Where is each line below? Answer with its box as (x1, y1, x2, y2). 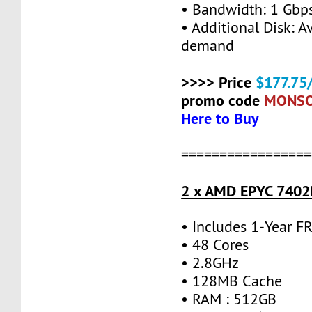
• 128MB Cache (181, 271, 283, 290)
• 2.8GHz (181, 253, 240, 272)
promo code (181, 90, 265, 110)
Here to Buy (181, 108, 260, 128)
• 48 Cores (181, 235, 249, 254)
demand (181, 36, 235, 55)
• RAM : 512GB (181, 289, 277, 309)
